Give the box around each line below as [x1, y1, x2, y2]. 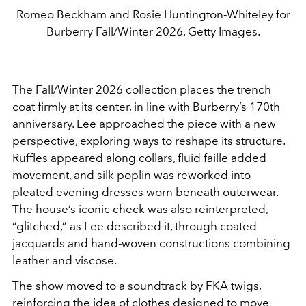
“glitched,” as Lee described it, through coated [12, 219, 257, 234]
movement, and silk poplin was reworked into [12, 168, 251, 182]
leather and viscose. [12, 253, 117, 268]
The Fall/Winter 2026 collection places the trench [12, 83, 271, 97]
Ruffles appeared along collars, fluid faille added [12, 151, 266, 165]
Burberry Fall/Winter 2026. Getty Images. [46, 25, 260, 39]
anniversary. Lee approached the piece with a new [12, 117, 276, 131]
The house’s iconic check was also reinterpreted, [12, 202, 268, 217]
